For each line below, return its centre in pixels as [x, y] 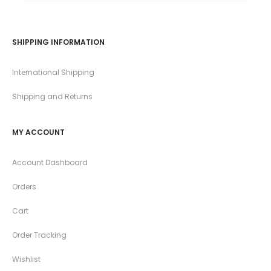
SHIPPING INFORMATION [58, 42]
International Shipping [53, 73]
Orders [24, 187]
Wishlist [26, 260]
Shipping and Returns [52, 97]
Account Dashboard [50, 163]
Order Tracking [39, 235]
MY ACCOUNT [38, 132]
